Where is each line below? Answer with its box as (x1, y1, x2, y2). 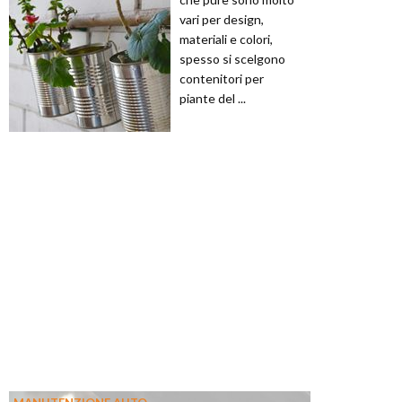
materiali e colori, (179, 31, 273, 48)
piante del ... (179, 91, 246, 107)
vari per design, (179, 12, 264, 28)
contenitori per (179, 71, 264, 87)
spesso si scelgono (179, 51, 285, 67)
